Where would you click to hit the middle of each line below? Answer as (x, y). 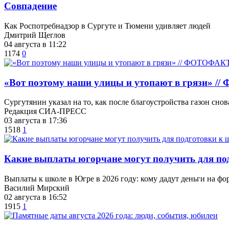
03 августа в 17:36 (36, 121)
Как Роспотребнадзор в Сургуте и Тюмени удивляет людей (107, 26)
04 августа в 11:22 (35, 44)
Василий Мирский (37, 188)
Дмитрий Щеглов (35, 35)
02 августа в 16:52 (36, 197)
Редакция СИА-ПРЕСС (45, 111)
